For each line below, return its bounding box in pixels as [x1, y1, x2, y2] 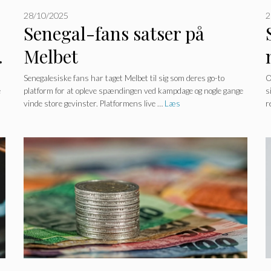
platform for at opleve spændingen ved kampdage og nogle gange [23, 86, 243, 96]
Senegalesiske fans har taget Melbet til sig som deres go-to [23, 73, 224, 83]
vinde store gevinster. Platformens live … [23, 99, 165, 109]
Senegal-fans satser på [23, 21, 204, 45]
